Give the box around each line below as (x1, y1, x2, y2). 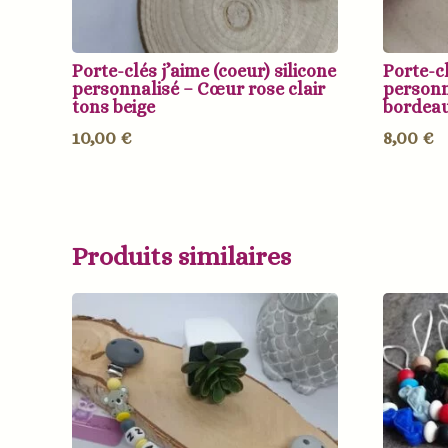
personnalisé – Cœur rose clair (72, 79, 325, 100)
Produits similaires (72, 240, 291, 271)
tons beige (72, 97, 155, 118)
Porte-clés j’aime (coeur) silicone (72, 61, 336, 82)
